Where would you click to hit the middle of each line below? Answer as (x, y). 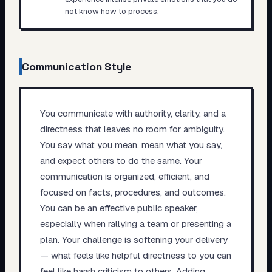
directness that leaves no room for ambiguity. (132, 129)
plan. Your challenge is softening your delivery (134, 239)
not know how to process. (112, 11)
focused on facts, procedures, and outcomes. (133, 192)
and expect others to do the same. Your (121, 160)
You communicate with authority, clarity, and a (133, 113)
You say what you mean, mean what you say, (131, 144)
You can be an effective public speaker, (119, 208)
